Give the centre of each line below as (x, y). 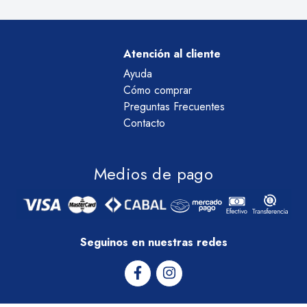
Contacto (144, 123)
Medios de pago (153, 174)
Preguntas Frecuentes (174, 107)
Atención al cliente (172, 54)
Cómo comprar (158, 90)
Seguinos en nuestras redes (153, 242)
